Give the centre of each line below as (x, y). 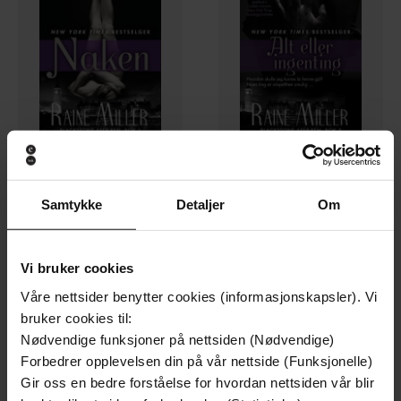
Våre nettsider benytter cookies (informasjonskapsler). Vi (199, 296)
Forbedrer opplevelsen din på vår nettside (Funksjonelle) (196, 361)
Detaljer (200, 204)
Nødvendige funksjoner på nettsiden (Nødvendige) (178, 339)
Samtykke (72, 204)
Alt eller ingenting (301, 222)
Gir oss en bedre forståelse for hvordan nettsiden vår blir (197, 382)
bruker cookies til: (77, 318)
